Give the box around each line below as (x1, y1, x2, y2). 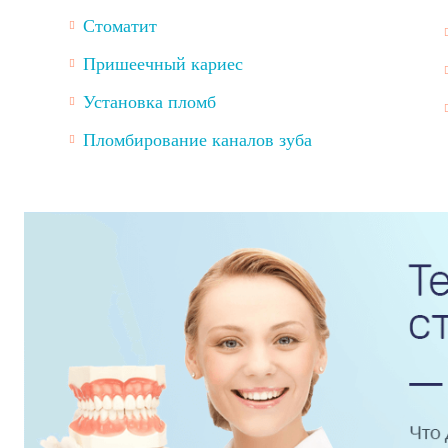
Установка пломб (83, 92, 216, 112)
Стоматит (83, 16, 157, 36)
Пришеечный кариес (83, 54, 243, 74)
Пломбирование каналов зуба (83, 130, 312, 150)
